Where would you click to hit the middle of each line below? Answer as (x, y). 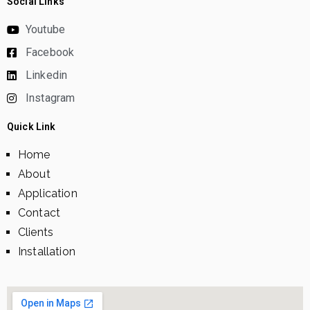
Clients (36, 232)
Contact (39, 213)
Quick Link (31, 127)
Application (48, 194)
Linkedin (47, 75)
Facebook (50, 53)
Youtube (46, 30)
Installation (47, 252)
